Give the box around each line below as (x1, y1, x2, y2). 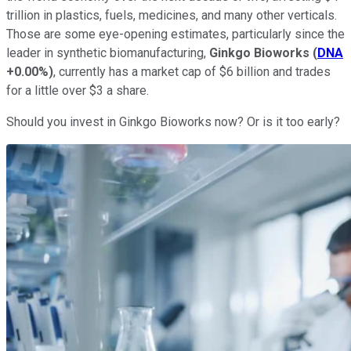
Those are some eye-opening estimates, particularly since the (6, 26, 345, 42)
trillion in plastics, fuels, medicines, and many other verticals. (6, 7, 337, 23)
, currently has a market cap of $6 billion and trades (53, 63, 331, 79)
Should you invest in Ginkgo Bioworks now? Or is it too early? (6, 114, 343, 129)
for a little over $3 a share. (6, 82, 149, 98)
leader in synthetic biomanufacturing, (6, 45, 209, 60)
